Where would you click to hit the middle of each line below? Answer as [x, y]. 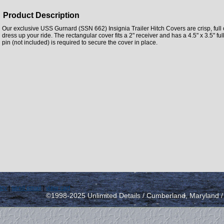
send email [26, 188]
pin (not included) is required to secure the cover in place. [80, 42]
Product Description [41, 15]
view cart [58, 188]
